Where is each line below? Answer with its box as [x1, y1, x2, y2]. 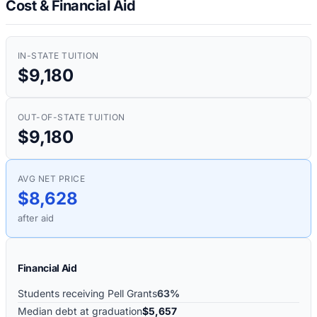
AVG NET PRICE [18, 173, 86, 184]
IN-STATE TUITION [18, 50, 99, 61]
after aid [18, 212, 54, 224]
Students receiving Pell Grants [18, 287, 157, 299]
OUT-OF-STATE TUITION [18, 111, 125, 122]
